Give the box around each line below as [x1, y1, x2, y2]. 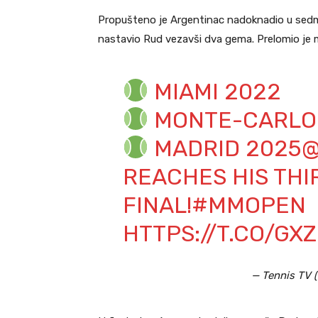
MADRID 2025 [148, 135, 302, 163]
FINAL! [122, 192, 192, 219]
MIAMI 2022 [148, 78, 282, 106]
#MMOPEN [191, 192, 306, 219]
